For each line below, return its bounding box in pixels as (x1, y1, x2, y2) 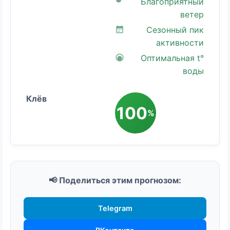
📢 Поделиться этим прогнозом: (49, 175, 181, 186)
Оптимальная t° (141, 53, 204, 64)
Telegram (98, 204, 132, 213)
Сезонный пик (146, 25, 204, 35)
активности (156, 37, 204, 48)
